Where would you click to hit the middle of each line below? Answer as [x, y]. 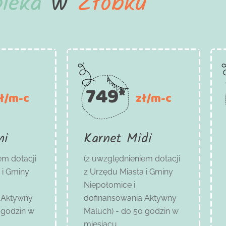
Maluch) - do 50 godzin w [131, 211]
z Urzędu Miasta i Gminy [129, 172]
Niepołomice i [110, 185]
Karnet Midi [118, 138]
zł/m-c [154, 98]
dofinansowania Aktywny [130, 198]
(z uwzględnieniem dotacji [132, 158]
